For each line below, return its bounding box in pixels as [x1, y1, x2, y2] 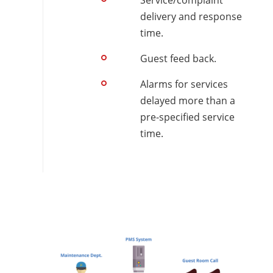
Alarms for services [140, 77, 228, 91]
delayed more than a [140, 94, 235, 108]
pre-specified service [140, 110, 235, 124]
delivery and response [140, 10, 242, 24]
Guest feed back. [140, 52, 216, 66]
